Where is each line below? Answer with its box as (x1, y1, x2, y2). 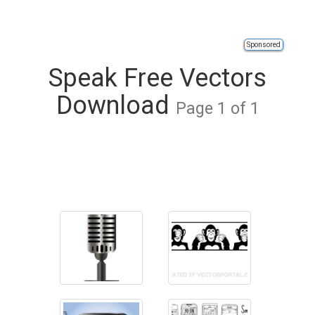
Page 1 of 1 (175, 98, 259, 118)
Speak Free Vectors (49, 63, 266, 93)
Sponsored (247, 41, 281, 49)
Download (56, 91, 176, 120)
